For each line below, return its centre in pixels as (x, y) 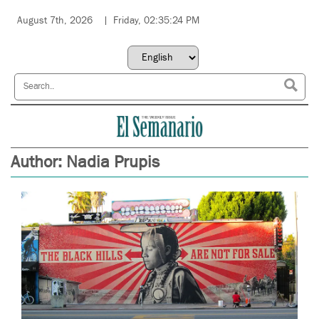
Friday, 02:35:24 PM (156, 21)
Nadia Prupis (113, 162)
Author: (38, 162)
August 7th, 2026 (55, 21)
